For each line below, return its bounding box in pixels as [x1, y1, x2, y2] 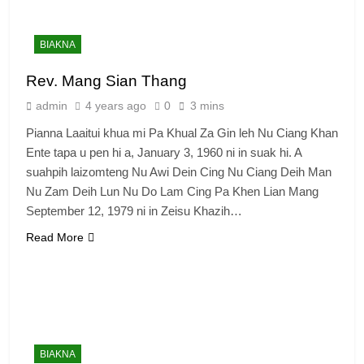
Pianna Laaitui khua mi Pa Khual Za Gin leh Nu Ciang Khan [26, 125, 338, 140]
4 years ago [85, 98, 146, 112]
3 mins [190, 98, 224, 112]
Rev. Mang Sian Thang [26, 71, 187, 89]
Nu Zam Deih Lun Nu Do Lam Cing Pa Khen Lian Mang [26, 184, 318, 198]
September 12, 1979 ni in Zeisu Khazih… [26, 203, 242, 218]
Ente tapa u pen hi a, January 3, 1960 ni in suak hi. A [26, 145, 301, 159]
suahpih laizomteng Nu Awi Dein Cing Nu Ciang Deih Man [26, 164, 331, 179]
